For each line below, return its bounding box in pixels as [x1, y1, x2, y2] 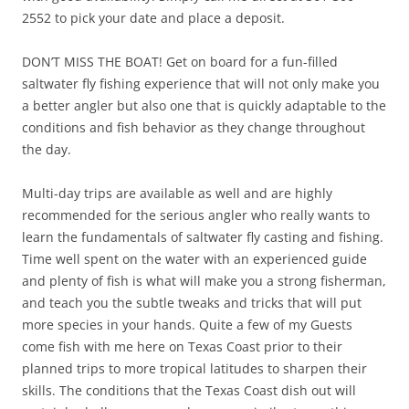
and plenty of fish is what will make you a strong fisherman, [22, 272, 386, 289]
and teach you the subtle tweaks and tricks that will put [22, 294, 362, 311]
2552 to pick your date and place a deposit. [22, 9, 285, 26]
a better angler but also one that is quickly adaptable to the [22, 97, 386, 114]
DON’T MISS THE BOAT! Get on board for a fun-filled [22, 53, 338, 70]
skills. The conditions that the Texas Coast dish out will [22, 382, 356, 399]
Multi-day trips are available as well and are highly [22, 184, 332, 202]
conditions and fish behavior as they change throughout [22, 119, 365, 136]
